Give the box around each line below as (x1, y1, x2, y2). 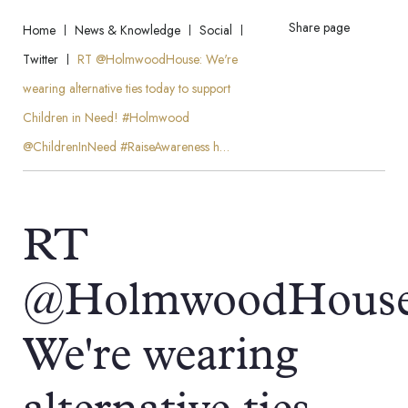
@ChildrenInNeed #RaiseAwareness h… (23, 138, 229, 156)
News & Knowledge (75, 21, 180, 39)
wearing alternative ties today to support (23, 79, 230, 97)
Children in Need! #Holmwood (23, 108, 189, 127)
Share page (289, 17, 350, 36)
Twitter (23, 50, 58, 68)
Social (199, 21, 232, 39)
